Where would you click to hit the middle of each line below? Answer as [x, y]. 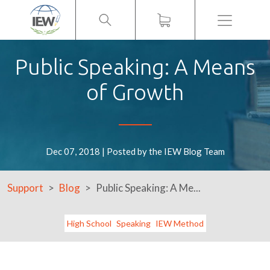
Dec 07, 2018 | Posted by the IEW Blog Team [135, 151]
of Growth [135, 92]
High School [89, 223]
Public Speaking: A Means [135, 67]
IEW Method [179, 223]
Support [25, 188]
